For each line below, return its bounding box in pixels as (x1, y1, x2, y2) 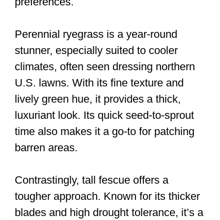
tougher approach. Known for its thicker (15, 190, 200, 203)
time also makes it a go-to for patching (15, 125, 194, 138)
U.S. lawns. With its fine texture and (15, 77, 184, 89)
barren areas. (15, 141, 78, 154)
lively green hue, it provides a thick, (15, 93, 181, 106)
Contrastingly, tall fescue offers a (15, 174, 168, 187)
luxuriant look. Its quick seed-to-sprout (15, 109, 194, 122)
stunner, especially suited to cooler (15, 44, 178, 57)
